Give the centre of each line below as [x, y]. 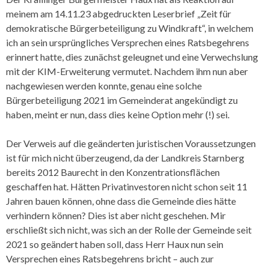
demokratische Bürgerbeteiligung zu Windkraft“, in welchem [130, 28]
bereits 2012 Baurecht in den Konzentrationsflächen [113, 172]
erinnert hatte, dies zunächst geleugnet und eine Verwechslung [132, 56]
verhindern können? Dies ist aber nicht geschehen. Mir [116, 215]
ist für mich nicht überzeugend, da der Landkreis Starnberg [125, 157]
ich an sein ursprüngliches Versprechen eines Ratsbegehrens [128, 42]
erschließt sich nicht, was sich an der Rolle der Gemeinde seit [129, 229]
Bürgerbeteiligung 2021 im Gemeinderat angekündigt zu [122, 100]
